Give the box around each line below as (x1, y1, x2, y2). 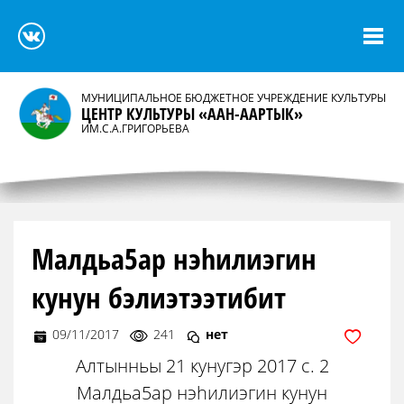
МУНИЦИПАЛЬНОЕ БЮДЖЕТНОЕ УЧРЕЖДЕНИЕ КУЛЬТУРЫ (81, 91, 386, 105)
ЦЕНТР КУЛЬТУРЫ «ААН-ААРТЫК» (81, 102, 303, 124)
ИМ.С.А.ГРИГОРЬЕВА (81, 122, 189, 135)
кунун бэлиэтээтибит (32, 278, 286, 317)
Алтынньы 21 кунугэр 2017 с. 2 (75, 353, 329, 377)
